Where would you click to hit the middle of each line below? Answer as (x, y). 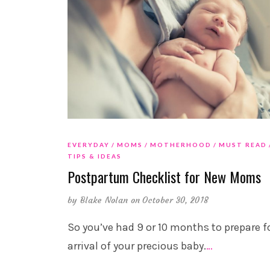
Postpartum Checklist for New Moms (164, 177)
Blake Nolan (104, 200)
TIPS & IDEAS (95, 156)
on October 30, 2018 (170, 200)
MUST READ (243, 145)
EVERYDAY (89, 145)
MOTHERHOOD (181, 145)
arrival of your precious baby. (137, 246)
